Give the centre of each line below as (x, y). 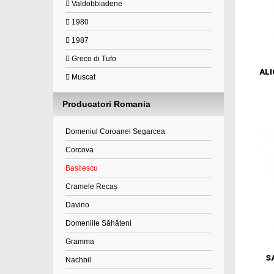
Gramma (80, 242)
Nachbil (78, 260)
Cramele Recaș (91, 187)
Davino (77, 205)
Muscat (83, 77)
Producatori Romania (106, 104)
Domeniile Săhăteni (98, 223)
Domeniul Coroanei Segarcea (115, 131)
